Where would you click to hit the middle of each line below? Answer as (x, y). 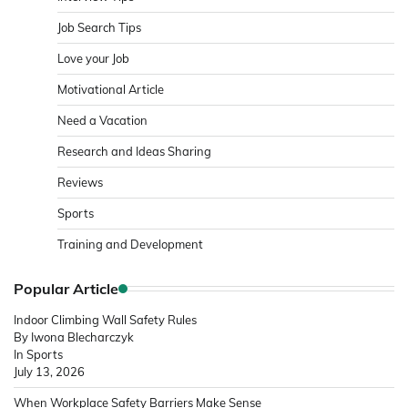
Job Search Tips (99, 27)
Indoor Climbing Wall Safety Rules (105, 319)
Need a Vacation (102, 120)
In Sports (38, 354)
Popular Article (66, 288)
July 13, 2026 (49, 371)
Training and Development (132, 244)
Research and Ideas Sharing (136, 151)
